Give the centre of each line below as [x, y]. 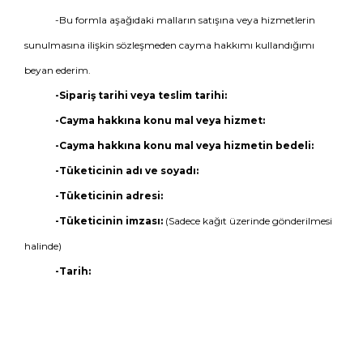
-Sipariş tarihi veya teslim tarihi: [141, 95]
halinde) [43, 246]
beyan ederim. [58, 70]
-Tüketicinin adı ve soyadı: [126, 171]
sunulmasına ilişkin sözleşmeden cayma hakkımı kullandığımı [169, 45]
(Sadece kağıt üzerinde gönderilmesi [247, 221]
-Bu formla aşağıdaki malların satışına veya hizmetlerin [185, 20]
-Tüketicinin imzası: [109, 221]
